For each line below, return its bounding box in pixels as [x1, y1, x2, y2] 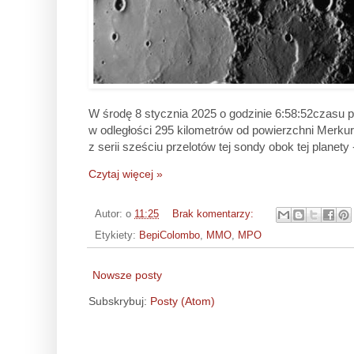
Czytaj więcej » [88, 168, 163, 181]
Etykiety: [95, 229, 139, 241]
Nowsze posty [92, 268, 162, 281]
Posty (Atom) [150, 294, 215, 307]
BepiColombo [139, 229, 200, 241]
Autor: [95, 208, 126, 220]
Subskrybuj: [88, 294, 150, 307]
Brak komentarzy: [171, 208, 257, 220]
